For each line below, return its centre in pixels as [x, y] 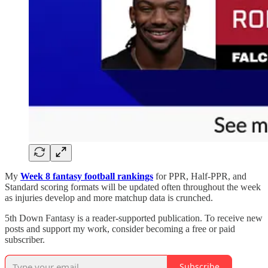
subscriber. [25, 239]
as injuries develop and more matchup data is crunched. [109, 197]
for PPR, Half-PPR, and [201, 176]
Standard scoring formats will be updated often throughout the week [133, 187]
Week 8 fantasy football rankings [87, 176]
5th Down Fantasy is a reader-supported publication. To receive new [134, 218]
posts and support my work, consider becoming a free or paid [120, 229]
